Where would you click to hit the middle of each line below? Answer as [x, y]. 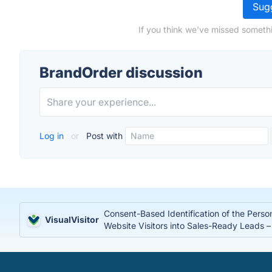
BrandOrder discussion [121, 73]
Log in [53, 136]
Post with [103, 136]
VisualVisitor [72, 219]
